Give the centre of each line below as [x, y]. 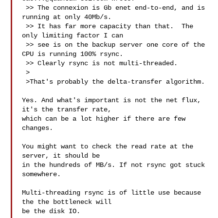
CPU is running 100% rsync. [73, 54]
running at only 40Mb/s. [67, 17]
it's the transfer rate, [67, 109]
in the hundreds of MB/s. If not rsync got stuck [114, 165]
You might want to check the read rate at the [108, 146]
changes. [38, 128]
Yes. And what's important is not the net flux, [112, 100]
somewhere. [42, 174]
